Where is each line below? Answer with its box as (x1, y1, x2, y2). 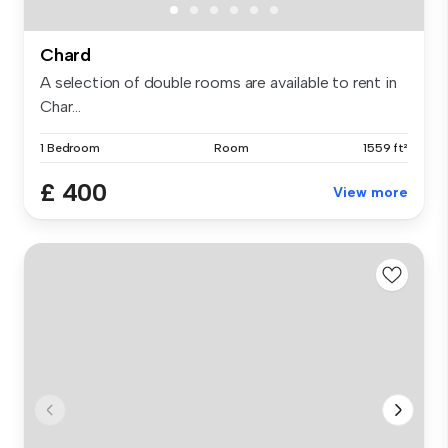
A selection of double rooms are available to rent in (40, 73, 397, 93)
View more (333, 184, 408, 202)
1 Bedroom (40, 141, 100, 156)
